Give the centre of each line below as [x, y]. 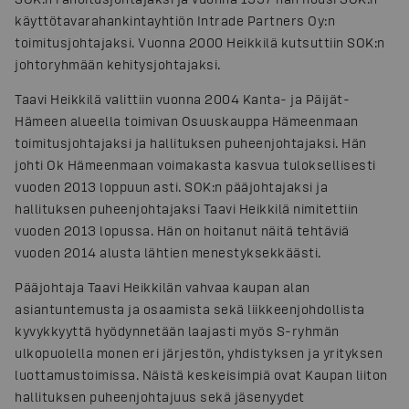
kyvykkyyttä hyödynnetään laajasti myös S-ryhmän [177, 331]
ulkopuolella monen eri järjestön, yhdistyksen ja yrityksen [199, 353]
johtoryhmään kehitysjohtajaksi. [118, 65]
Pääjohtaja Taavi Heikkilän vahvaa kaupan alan [163, 288]
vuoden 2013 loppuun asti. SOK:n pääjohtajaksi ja [171, 187]
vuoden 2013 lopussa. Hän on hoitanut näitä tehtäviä [182, 231]
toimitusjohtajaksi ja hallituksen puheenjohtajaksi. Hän [191, 143]
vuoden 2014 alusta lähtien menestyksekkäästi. [168, 253]
